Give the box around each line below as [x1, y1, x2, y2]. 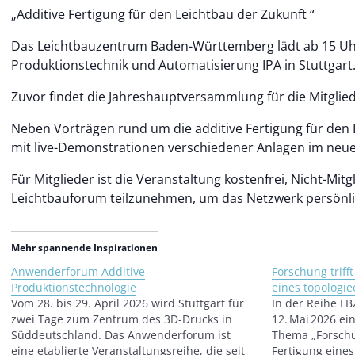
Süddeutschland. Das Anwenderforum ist [11, 327, 231, 342]
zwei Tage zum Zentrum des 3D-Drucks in [11, 311, 232, 326]
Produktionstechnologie [11, 280, 136, 295]
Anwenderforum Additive [11, 264, 145, 279]
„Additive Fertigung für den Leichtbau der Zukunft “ [11, 6, 315, 23]
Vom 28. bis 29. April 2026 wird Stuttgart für [11, 296, 244, 311]
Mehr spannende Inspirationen [11, 241, 158, 254]
